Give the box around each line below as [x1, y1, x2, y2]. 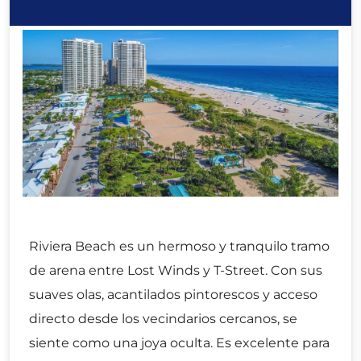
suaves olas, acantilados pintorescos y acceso [29, 286, 317, 302]
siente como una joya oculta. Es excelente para [29, 334, 330, 351]
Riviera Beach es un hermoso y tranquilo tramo [29, 238, 330, 254]
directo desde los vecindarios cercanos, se [29, 310, 297, 326]
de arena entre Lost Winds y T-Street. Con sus [29, 262, 322, 278]
